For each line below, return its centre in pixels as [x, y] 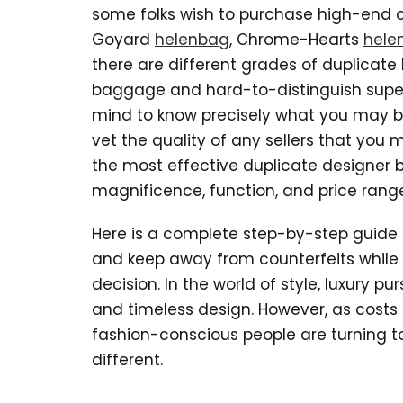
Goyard [123, 40]
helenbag [192, 40]
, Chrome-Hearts [296, 40]
